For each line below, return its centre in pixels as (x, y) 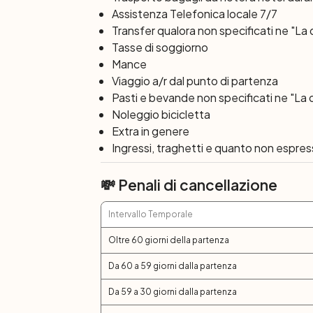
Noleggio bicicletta (161, 114)
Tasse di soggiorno (160, 47)
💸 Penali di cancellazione (189, 185)
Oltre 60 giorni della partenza (169, 240)
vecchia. (122, 15)
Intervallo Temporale (151, 214)
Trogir (178, 33)
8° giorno (127, 34)
